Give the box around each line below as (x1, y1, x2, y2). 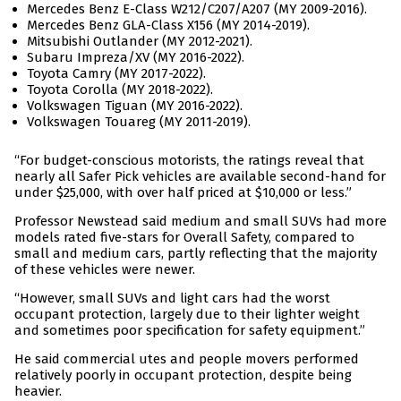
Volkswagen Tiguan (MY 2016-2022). (27, 98, 243, 115)
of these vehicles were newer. (14, 261, 195, 278)
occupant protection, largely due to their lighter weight (14, 306, 360, 323)
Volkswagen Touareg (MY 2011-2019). (27, 114, 251, 131)
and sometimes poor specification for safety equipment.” (14, 322, 365, 339)
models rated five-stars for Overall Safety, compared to (14, 229, 354, 246)
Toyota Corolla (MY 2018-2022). (27, 81, 213, 98)
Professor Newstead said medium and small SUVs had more (14, 213, 387, 230)
